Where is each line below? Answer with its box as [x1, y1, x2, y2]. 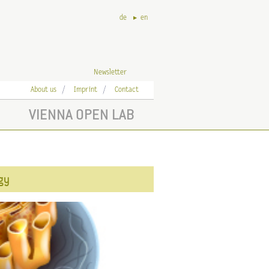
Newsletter [94, 68, 127, 76]
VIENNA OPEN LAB [29, 106, 134, 122]
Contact [115, 86, 139, 94]
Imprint [74, 86, 97, 94]
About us [31, 86, 56, 94]
